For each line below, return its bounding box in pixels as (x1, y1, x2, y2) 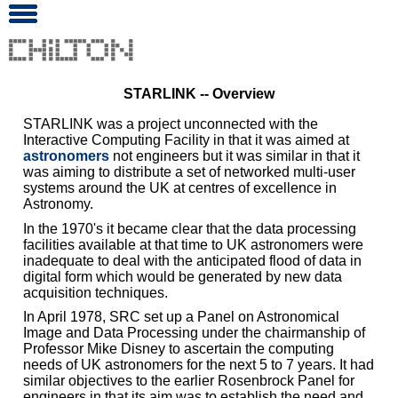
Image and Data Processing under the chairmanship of (23, 325, 365, 341)
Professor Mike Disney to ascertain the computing (23, 341, 334, 357)
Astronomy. (23, 196, 93, 211)
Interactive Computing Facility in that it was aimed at (23, 132, 349, 147)
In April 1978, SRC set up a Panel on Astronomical (23, 309, 339, 325)
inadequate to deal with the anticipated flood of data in (23, 252, 362, 268)
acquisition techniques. (23, 284, 168, 300)
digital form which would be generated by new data (23, 268, 342, 284)
